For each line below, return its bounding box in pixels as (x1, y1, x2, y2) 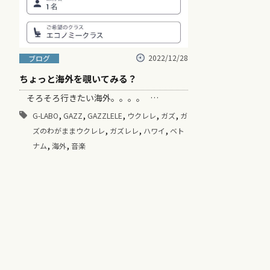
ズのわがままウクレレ (33, 125, 105, 136)
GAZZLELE (87, 110, 122, 121)
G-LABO (33, 110, 58, 121)
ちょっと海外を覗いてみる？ (19, 72, 137, 85)
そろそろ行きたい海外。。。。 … (19, 91, 159, 104)
